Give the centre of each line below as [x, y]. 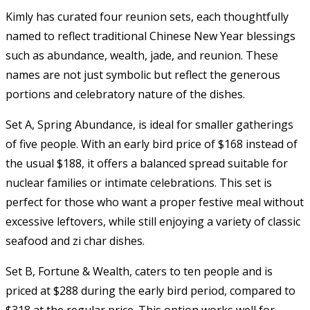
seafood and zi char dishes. [75, 240]
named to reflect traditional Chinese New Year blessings [151, 36]
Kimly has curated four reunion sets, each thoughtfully [147, 16]
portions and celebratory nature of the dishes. [125, 94]
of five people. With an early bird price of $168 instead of [152, 144]
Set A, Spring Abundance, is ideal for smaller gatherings [149, 124]
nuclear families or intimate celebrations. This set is [139, 182]
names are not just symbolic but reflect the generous [143, 74]
